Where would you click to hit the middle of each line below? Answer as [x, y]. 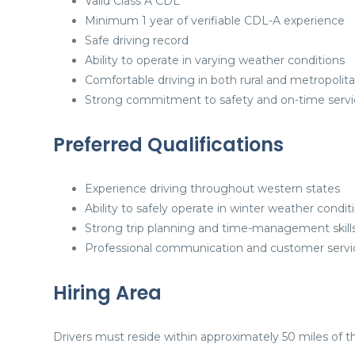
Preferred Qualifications [168, 145]
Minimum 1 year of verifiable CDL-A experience [215, 21]
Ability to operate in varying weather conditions [215, 60]
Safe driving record [137, 40]
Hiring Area [107, 293]
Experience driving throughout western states [212, 189]
